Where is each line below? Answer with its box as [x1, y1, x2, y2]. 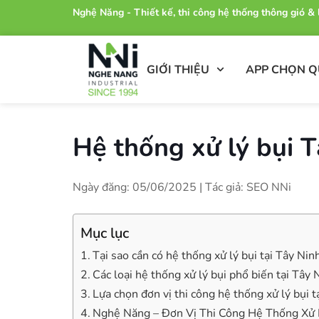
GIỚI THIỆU [147, 61, 209, 78]
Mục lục [80, 223, 129, 243]
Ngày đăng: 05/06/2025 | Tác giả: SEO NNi [73, 179, 291, 195]
